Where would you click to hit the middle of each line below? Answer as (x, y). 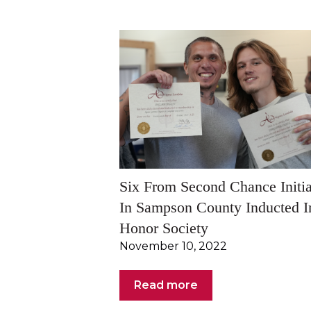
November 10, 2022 (173, 246)
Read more (166, 285)
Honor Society (164, 228)
